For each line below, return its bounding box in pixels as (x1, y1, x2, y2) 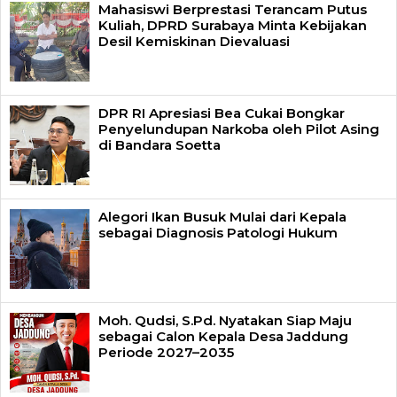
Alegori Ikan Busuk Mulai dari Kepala (98, 208, 346, 226)
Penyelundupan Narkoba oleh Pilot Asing (98, 121, 379, 138)
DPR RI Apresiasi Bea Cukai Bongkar (98, 105, 345, 122)
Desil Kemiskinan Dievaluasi (98, 33, 290, 51)
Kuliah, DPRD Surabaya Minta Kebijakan (98, 17, 367, 35)
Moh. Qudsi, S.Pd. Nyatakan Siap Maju (98, 312, 352, 330)
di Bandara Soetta (98, 136, 221, 154)
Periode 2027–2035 (98, 344, 234, 362)
